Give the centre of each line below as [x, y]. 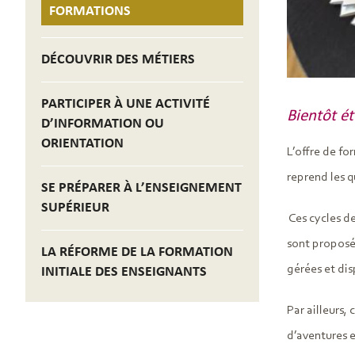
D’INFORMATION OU [103, 124]
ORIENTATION [82, 143]
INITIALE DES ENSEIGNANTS [124, 272]
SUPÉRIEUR [75, 208]
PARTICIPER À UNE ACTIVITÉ [126, 104]
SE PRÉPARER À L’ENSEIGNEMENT [141, 188]
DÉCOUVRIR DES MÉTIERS [118, 59]
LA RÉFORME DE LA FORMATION [137, 252]
